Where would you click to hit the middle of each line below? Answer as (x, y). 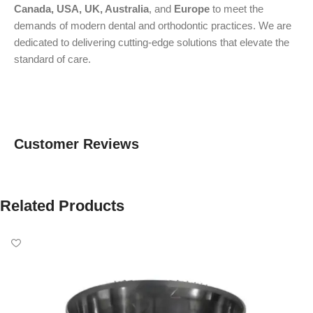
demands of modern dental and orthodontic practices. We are (153, 26)
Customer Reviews (77, 144)
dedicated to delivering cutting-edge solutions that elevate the (152, 42)
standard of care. (52, 59)
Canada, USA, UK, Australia (81, 9)
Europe (192, 9)
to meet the (236, 9)
